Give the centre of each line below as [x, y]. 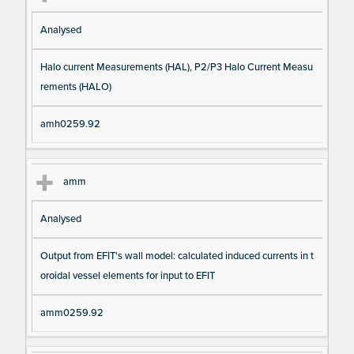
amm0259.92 [72, 313]
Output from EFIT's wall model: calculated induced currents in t [177, 256]
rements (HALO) [75, 87]
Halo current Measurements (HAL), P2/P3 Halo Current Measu [176, 68]
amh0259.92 [70, 124]
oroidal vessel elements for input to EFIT [127, 275]
